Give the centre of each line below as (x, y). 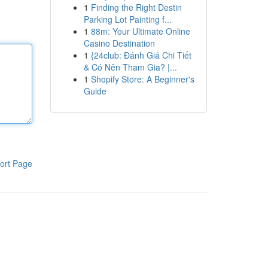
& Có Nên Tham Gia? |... (130, 67)
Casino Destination (119, 43)
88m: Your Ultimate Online (140, 31)
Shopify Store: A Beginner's (142, 79)
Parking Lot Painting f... (127, 19)
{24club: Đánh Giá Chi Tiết (141, 55)
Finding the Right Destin (136, 7)
